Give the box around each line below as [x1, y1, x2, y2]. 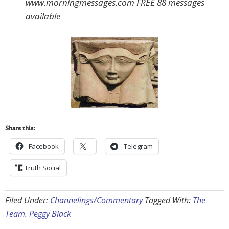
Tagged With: [145, 194, 193, 206]
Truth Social [25, 163, 61, 172]
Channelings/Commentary [50, 194, 143, 206]
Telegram [124, 141, 153, 151]
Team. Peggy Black [5, 208, 71, 219]
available [26, 10, 60, 22]
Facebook [29, 141, 59, 151]
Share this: [5, 125, 35, 132]
